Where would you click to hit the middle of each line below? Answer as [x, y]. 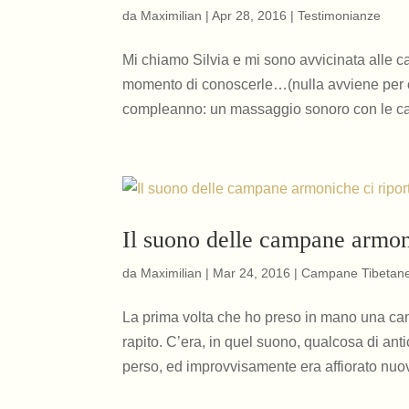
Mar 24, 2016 [252, 273]
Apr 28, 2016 [250, 16]
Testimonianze [340, 16]
